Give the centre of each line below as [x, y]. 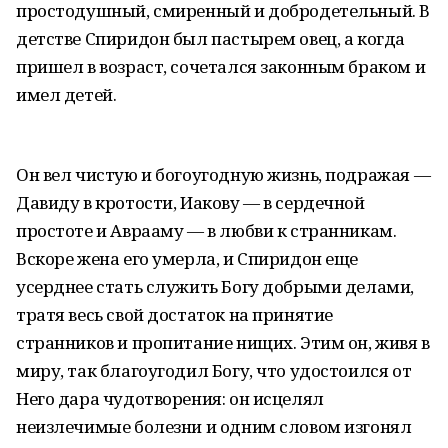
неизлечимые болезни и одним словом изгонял [214, 426]
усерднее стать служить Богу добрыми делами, [215, 286]
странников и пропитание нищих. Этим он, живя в [223, 342]
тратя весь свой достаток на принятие [174, 314]
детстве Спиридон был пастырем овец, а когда [210, 38]
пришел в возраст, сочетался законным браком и [221, 66]
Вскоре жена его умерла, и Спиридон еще [187, 258]
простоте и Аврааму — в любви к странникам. [206, 230]
